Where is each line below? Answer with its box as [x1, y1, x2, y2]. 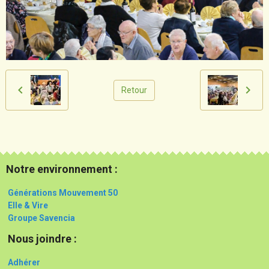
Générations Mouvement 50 [6, 188, 118, 198]
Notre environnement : [6, 163, 118, 176]
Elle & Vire [8, 201, 48, 211]
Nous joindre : [8, 232, 82, 246]
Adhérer [6, 258, 40, 268]
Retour [121, 85, 147, 95]
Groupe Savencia [8, 213, 75, 223]
